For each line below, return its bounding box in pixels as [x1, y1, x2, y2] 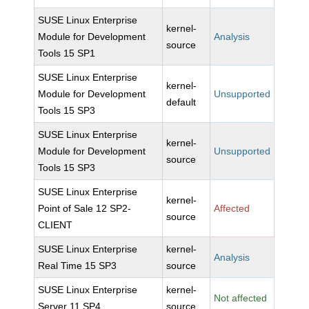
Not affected [214, 292, 268, 303]
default [166, 97, 197, 108]
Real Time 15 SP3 [38, 260, 117, 271]
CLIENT [38, 219, 73, 230]
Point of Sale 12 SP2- [38, 203, 132, 214]
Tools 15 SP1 [38, 48, 96, 59]
